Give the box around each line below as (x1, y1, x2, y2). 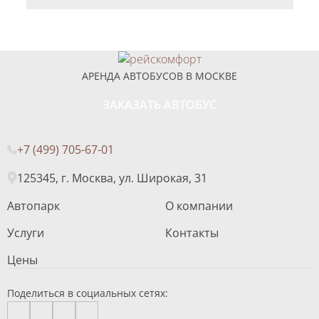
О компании (165, 198, 233, 214)
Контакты (165, 225, 219, 241)
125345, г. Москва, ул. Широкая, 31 (17, 170, 207, 187)
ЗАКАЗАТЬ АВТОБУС (103, 97, 216, 113)
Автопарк (7, 198, 60, 214)
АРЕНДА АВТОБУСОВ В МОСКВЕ (82, 69, 237, 83)
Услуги (7, 225, 44, 241)
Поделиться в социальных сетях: (7, 286, 168, 300)
